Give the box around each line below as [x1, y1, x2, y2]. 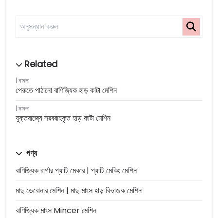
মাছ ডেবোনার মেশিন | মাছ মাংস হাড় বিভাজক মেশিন [16, 185, 142, 196]
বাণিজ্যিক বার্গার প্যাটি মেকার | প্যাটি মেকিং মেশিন [16, 165, 137, 176]
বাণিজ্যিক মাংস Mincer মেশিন [16, 205, 96, 216]
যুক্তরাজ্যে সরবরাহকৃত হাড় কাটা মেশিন [16, 112, 110, 124]
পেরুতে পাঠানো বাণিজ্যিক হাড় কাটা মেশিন [16, 85, 117, 96]
